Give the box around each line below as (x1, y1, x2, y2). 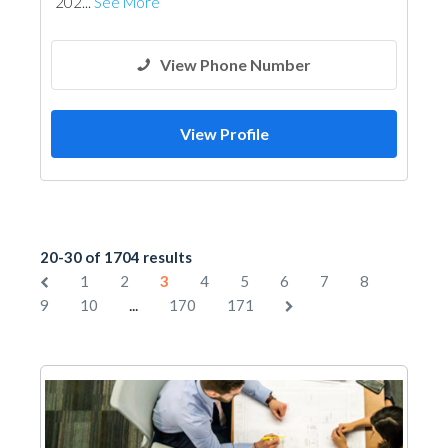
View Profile (179, 124, 269, 143)
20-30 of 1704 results (40, 248, 192, 266)
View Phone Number (160, 55, 311, 74)
